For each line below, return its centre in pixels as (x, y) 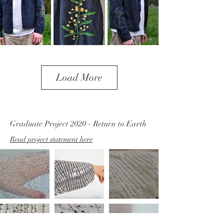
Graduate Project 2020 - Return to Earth (78, 124)
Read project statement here (51, 139)
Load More (79, 78)
